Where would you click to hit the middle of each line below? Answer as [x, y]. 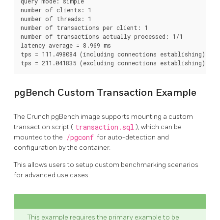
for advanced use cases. [52, 175]
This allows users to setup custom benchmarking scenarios [106, 165]
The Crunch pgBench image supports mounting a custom [103, 117]
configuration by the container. [62, 148]
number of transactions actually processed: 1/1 [102, 36]
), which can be [159, 127]
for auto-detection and [132, 137]
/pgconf [80, 138]
